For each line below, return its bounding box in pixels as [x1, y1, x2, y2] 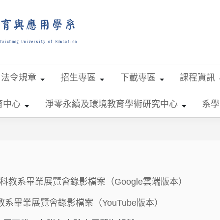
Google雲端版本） [114, 177, 188, 187]
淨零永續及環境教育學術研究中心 [45, 99, 178, 109]
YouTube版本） [102, 198, 164, 208]
